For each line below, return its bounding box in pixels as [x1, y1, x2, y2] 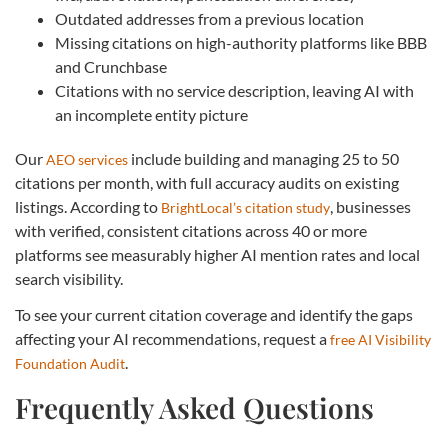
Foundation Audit [15, 355, 125, 373]
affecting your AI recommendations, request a [15, 329, 330, 349]
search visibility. [15, 269, 123, 289]
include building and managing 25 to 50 [128, 149, 399, 169]
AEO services [46, 151, 128, 169]
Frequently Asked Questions [15, 389, 374, 427]
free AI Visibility [330, 331, 431, 349]
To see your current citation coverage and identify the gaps [15, 305, 413, 325]
